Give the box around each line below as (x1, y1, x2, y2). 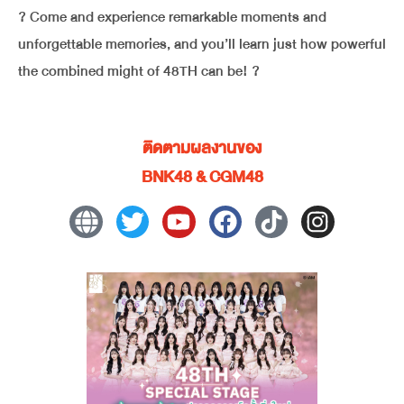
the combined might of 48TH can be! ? (18, 58, 260, 84)
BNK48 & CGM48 (141, 162, 263, 191)
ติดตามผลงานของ (142, 133, 262, 162)
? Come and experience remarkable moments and (18, 4, 326, 30)
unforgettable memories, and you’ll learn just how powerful (18, 31, 386, 57)
